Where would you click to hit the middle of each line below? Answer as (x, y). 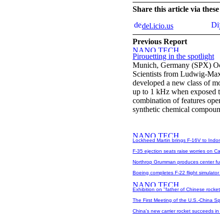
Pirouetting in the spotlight (173, 56)
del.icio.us (158, 26)
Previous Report (160, 41)
